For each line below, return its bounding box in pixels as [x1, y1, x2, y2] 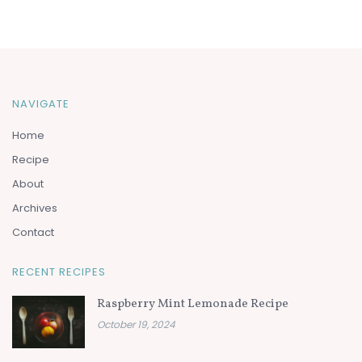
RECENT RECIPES [12, 264, 106, 280]
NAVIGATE [12, 96, 69, 112]
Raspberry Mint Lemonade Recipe [97, 296, 288, 314]
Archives [12, 200, 57, 217]
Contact [12, 225, 54, 241]
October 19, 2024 [97, 318, 175, 332]
